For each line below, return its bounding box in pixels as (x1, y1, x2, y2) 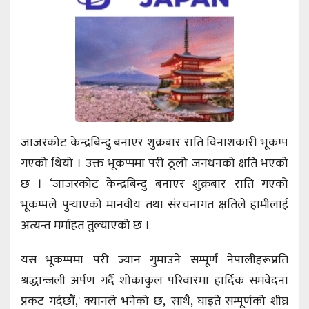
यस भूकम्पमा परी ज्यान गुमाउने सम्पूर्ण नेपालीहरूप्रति (21, 249, 288, 270)
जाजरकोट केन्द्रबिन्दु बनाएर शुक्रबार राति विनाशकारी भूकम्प (21, 132, 288, 153)
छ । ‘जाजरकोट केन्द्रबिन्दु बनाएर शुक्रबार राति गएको (21, 173, 288, 195)
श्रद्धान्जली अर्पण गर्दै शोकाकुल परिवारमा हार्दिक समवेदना (21, 270, 288, 291)
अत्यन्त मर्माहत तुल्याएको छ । (21, 215, 150, 236)
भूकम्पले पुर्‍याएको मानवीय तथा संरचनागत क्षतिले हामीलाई (21, 194, 288, 215)
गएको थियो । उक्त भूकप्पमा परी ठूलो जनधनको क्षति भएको (21, 152, 288, 174)
